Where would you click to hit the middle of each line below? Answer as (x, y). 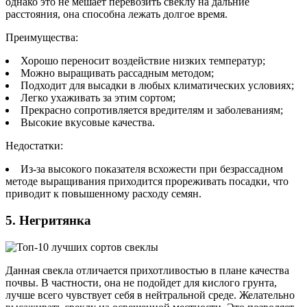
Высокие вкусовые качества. (88, 123)
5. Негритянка (48, 220)
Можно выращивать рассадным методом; (117, 73)
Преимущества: (42, 38)
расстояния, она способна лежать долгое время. (116, 14)
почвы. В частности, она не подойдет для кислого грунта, (141, 282)
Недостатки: (34, 146)
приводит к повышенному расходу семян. (103, 194)
